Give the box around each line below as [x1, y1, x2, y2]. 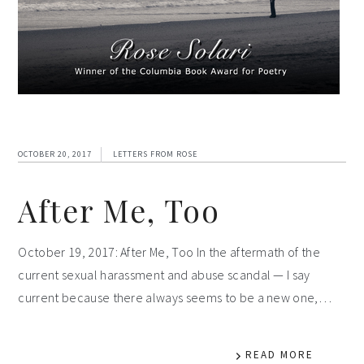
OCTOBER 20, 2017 [18, 149, 93, 160]
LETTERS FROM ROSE [113, 149, 198, 160]
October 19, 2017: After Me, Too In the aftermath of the [18, 244, 320, 261]
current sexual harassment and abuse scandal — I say [18, 266, 310, 284]
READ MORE [245, 348, 314, 362]
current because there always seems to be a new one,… [18, 289, 332, 306]
